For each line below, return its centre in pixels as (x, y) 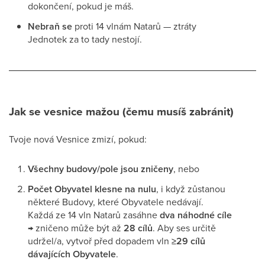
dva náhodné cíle (196, 215)
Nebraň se (50, 26)
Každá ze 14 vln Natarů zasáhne (94, 215)
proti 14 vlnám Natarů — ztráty (134, 26)
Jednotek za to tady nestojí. (86, 39)
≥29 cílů (188, 241)
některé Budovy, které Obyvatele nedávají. (116, 202)
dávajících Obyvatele (72, 254)
